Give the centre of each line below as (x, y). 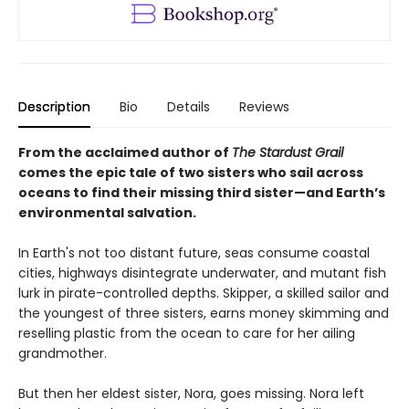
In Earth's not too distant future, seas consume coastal (194, 253)
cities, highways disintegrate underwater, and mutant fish (202, 273)
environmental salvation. (107, 213)
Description (54, 107)
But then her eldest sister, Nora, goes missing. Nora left (191, 394)
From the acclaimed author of (125, 153)
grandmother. (63, 354)
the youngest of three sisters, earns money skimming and (204, 314)
